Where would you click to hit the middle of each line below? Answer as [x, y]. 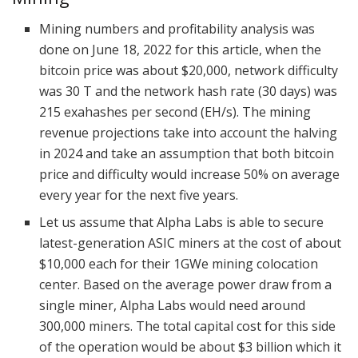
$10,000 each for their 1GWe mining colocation [179, 264]
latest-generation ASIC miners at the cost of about [191, 243]
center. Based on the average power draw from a [186, 285]
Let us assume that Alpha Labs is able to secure [182, 223]
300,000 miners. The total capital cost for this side [188, 326]
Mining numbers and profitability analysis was [177, 29]
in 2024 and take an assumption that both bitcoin [187, 154]
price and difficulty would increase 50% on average [190, 175]
